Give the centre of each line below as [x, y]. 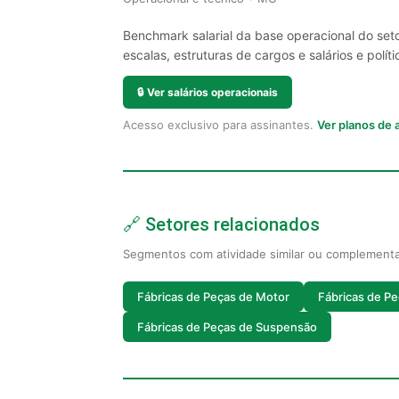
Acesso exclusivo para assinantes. [220, 125]
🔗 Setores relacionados [221, 224]
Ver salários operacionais [212, 92]
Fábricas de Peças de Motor [213, 296]
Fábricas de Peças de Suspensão [227, 326]
